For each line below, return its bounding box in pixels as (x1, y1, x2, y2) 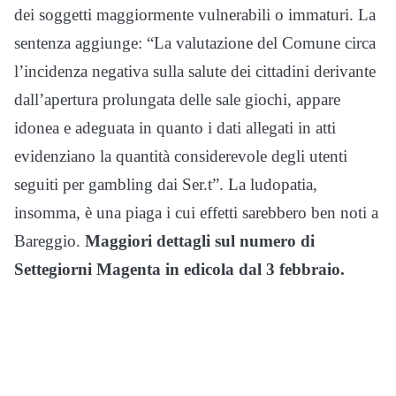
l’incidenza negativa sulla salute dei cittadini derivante (14, 62, 376, 81)
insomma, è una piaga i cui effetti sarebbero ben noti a (14, 203, 378, 223)
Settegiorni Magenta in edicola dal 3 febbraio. (14, 260, 345, 279)
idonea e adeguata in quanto (14, 118, 208, 138)
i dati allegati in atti (208, 118, 336, 138)
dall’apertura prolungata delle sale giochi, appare (14, 90, 340, 110)
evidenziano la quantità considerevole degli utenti (14, 147, 347, 166)
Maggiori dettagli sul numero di (80, 232, 315, 251)
